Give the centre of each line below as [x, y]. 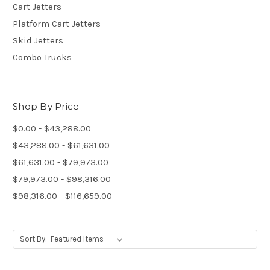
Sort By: [33, 239]
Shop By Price [46, 106]
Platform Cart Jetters [57, 23]
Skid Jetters [38, 40]
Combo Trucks [42, 57]
